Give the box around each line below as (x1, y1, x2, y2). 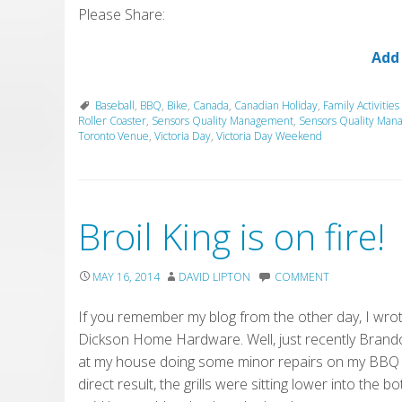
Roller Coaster (78, 112, 146, 128)
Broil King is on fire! (78, 211, 385, 261)
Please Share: (78, 4, 165, 24)
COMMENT (275, 268, 329, 284)
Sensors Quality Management (152, 112, 293, 128)
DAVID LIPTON (179, 268, 250, 284)
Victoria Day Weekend (216, 127, 322, 144)
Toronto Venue (78, 127, 149, 144)
